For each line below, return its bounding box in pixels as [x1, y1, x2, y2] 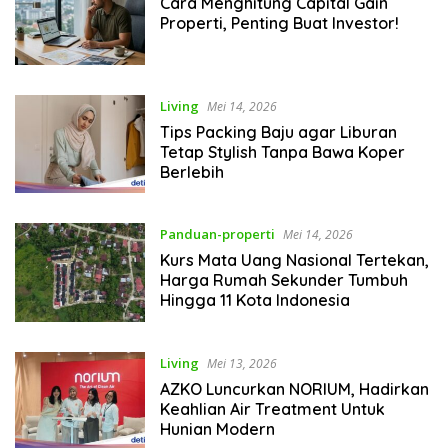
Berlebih [159, 161, 224, 182]
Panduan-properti [159, 225, 275, 244]
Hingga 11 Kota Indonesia [159, 290, 350, 311]
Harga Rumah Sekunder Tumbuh [159, 270, 408, 291]
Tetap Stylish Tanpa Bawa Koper [159, 141, 405, 162]
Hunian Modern [159, 418, 275, 439]
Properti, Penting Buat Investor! [159, 13, 399, 34]
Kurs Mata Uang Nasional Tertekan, [159, 250, 429, 271]
